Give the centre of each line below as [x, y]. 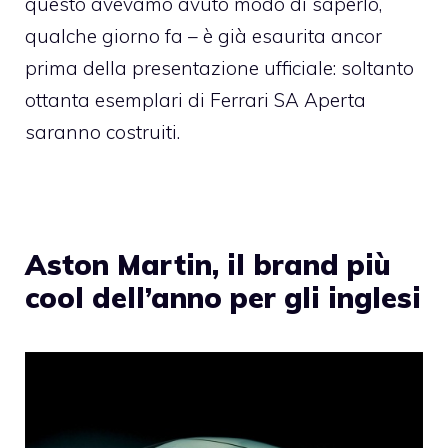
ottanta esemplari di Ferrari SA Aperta [195, 99]
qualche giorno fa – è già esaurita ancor [203, 35]
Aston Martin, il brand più [208, 264]
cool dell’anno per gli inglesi [223, 297]
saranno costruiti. [102, 131]
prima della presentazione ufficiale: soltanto [219, 67]
